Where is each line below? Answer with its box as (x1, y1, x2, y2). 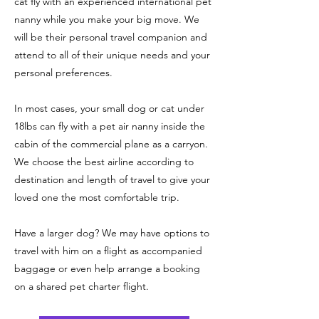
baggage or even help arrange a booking (14, 262, 200, 275)
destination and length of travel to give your (14, 173, 210, 186)
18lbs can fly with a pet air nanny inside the (14, 120, 205, 132)
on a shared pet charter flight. (14, 280, 149, 293)
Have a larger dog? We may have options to (14, 226, 209, 239)
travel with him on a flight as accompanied (14, 244, 202, 257)
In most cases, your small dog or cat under (14, 102, 204, 115)
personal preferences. (14, 66, 115, 79)
